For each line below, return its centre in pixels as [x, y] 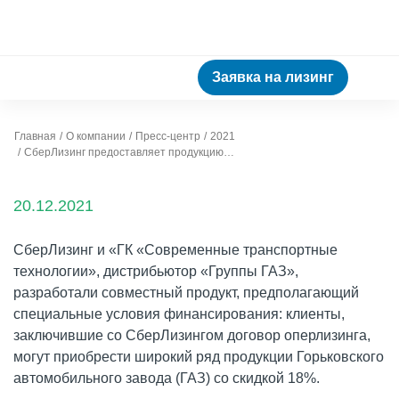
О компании [96, 136]
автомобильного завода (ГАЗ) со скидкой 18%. [167, 378]
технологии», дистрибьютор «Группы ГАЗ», [156, 271]
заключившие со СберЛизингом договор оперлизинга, [192, 335]
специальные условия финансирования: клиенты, [179, 314]
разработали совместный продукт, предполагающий [186, 293]
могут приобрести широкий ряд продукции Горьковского [199, 357]
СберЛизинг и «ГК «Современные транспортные [175, 250]
